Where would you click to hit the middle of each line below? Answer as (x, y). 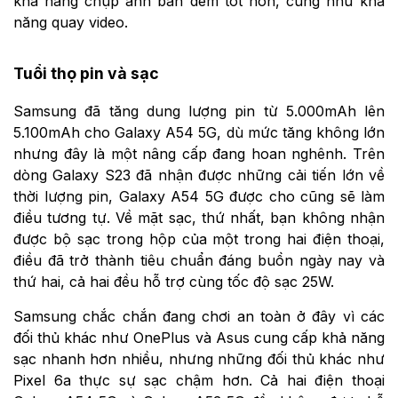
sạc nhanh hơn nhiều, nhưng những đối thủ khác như (199, 359)
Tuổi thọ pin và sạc (86, 73)
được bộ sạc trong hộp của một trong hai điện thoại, (199, 239)
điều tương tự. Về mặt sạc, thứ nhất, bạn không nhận (199, 218)
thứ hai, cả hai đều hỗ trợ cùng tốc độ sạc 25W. (174, 282)
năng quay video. (71, 22)
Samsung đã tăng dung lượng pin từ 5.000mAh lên (199, 111)
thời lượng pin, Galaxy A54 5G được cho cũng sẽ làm (199, 197)
